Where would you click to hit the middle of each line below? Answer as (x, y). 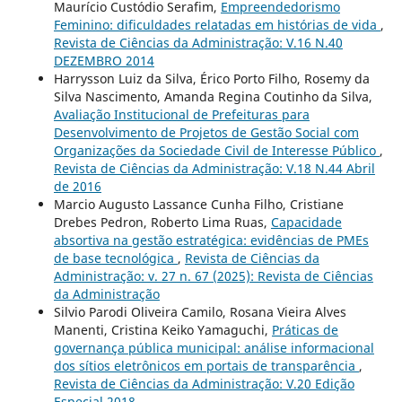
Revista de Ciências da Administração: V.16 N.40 (198, 43)
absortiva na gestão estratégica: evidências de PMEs (211, 240)
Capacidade (306, 223)
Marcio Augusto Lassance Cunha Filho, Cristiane (198, 205)
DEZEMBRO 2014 (104, 61)
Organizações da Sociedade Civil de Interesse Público (216, 151)
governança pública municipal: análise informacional (214, 348)
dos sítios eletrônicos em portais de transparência (206, 366)
